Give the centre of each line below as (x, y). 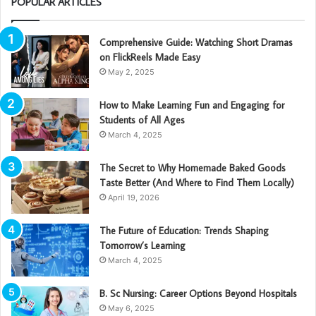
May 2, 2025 (131, 72)
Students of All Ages (142, 120)
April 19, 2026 (134, 197)
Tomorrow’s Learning (142, 245)
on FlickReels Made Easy (150, 57)
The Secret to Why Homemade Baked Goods (193, 168)
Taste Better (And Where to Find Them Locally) (197, 182)
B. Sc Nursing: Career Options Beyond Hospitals (198, 293)
